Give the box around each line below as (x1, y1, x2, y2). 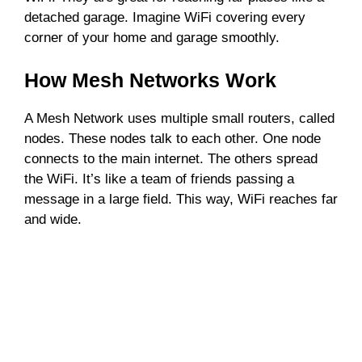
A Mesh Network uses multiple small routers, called (24, 111, 335, 127)
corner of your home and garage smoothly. (24, 29, 280, 45)
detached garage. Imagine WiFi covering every (24, 9, 305, 25)
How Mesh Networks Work (24, 69, 276, 92)
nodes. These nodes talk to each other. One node (24, 131, 321, 147)
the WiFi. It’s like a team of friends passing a (24, 171, 294, 187)
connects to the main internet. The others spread (24, 151, 318, 167)
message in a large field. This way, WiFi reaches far (24, 192, 338, 208)
